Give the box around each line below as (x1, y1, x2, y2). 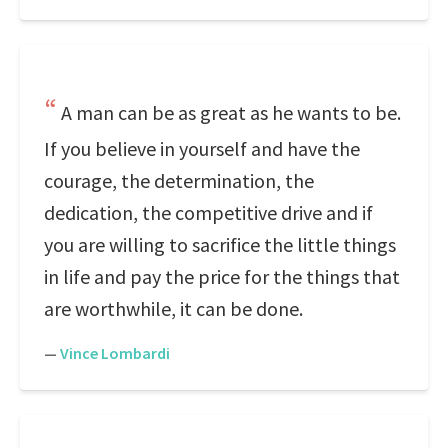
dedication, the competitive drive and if (44, 200, 373, 225)
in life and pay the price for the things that (44, 264, 400, 289)
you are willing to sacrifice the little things (44, 232, 396, 257)
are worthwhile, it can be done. (44, 296, 303, 321)
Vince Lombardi (60, 343, 170, 363)
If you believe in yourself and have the (44, 136, 360, 161)
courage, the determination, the (44, 168, 314, 193)
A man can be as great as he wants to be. (61, 100, 401, 125)
